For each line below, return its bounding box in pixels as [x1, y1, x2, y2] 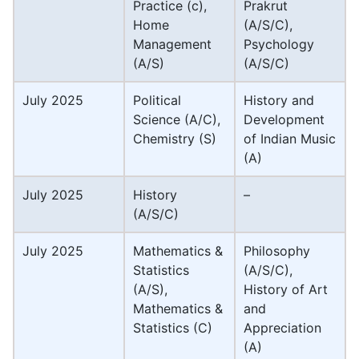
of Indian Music [244, 131, 336, 147]
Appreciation [244, 320, 321, 337]
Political [133, 92, 181, 109]
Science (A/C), [133, 111, 220, 128]
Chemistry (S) [133, 131, 216, 147]
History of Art [244, 281, 328, 298]
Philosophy [244, 243, 310, 260]
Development [244, 111, 325, 128]
